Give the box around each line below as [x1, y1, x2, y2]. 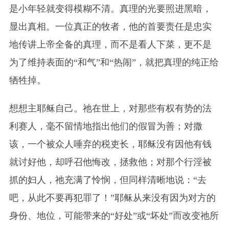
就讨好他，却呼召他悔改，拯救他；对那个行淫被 [9, 156, 212, 167]
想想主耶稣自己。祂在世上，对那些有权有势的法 [9, 103, 212, 113]
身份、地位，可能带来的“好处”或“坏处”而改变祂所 [9, 210, 219, 221]
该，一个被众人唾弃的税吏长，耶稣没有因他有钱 [9, 139, 212, 149]
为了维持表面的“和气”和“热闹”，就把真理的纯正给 [9, 57, 219, 67]
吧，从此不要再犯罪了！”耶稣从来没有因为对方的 [9, 192, 216, 203]
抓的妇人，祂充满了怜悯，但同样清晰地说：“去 [9, 174, 207, 185]
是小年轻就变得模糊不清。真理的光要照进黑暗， [9, 3, 212, 14]
